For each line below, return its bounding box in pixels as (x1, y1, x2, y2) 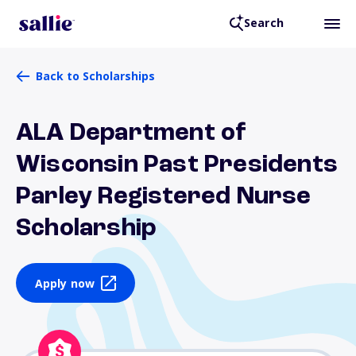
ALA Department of (16, 121, 247, 146)
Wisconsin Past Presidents (16, 153, 339, 178)
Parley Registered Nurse (16, 184, 311, 210)
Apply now (34, 275, 95, 291)
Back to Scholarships (36, 68, 155, 83)
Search (243, 15, 284, 31)
